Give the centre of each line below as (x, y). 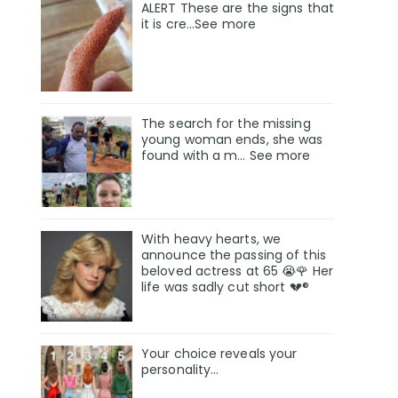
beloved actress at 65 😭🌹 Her (237, 271)
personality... (180, 370)
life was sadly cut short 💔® (225, 287)
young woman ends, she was (232, 139)
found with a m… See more (226, 155)
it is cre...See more (199, 24)
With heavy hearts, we (211, 239)
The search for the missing (226, 123)
